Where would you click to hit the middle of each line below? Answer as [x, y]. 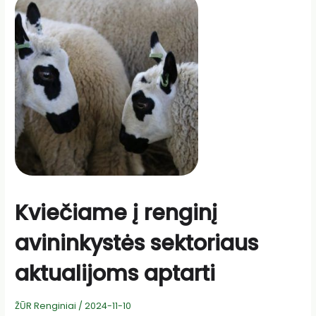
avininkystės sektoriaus [137, 244]
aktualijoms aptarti [115, 274]
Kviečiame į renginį [116, 213]
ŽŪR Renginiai [46, 306]
